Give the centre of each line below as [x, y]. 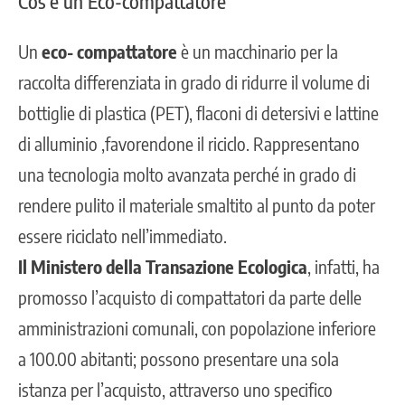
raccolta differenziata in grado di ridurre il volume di [194, 81]
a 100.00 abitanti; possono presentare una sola [179, 358]
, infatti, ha [344, 266]
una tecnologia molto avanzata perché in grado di [187, 174]
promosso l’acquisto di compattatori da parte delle [190, 297]
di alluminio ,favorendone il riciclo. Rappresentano [189, 143]
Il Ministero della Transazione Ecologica [163, 266]
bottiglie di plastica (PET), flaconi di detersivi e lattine [198, 112]
